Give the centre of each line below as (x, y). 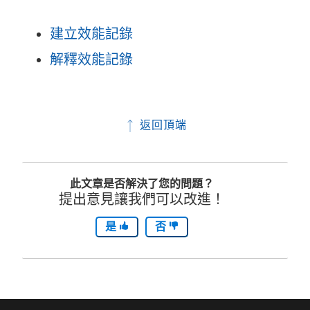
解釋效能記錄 (91, 60)
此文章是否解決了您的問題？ (142, 184)
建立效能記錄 (91, 34)
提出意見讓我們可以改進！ (142, 200)
